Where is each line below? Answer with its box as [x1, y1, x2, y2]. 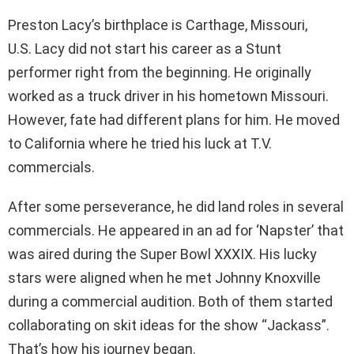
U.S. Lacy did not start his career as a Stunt [8, 40, 281, 57]
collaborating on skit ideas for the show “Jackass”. [8, 316, 330, 333]
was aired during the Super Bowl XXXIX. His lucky [8, 245, 317, 262]
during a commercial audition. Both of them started [8, 292, 333, 310]
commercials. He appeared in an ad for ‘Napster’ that [8, 221, 344, 239]
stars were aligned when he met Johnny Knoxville [8, 269, 321, 286]
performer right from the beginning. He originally [8, 63, 311, 81]
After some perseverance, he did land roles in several [8, 198, 344, 215]
